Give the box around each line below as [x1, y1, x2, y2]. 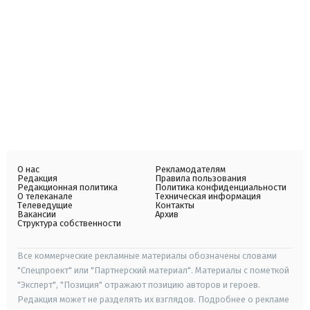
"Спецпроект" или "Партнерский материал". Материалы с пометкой [17, 265, 289, 276]
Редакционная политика [17, 182, 118, 193]
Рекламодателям [155, 164, 226, 175]
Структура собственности [17, 218, 121, 229]
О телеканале [17, 191, 73, 202]
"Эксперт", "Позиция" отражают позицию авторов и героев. [17, 280, 260, 291]
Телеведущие [17, 200, 73, 211]
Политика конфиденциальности [155, 182, 286, 193]
